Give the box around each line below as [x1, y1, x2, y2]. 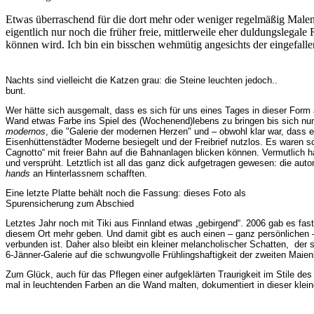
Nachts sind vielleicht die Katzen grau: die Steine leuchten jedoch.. [6, 75, 278, 86]
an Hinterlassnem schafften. [30, 168, 147, 179]
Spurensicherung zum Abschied [6, 198, 134, 210]
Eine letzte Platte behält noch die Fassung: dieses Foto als [6, 188, 246, 199]
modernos [6, 126, 46, 137]
